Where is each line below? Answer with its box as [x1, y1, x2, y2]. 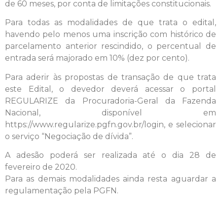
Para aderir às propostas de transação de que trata [5, 72, 216, 82]
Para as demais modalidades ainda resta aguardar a [5, 174, 216, 184]
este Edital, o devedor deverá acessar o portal [5, 84, 216, 94]
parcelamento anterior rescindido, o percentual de [5, 41, 216, 51]
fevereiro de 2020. [5, 162, 77, 172]
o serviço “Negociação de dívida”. [5, 131, 133, 141]
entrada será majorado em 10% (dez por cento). [5, 53, 189, 63]
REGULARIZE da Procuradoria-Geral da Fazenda [5, 96, 216, 106]
